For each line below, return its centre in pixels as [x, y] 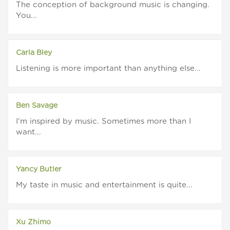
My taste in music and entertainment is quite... [104, 185]
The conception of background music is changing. [113, 5]
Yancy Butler [39, 170]
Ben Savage [37, 106]
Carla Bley [34, 53]
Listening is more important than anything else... [108, 69]
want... [28, 132]
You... [26, 16]
